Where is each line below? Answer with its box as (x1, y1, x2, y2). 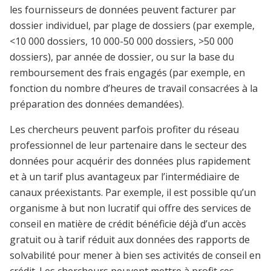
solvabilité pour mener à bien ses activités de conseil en (10, 249, 261, 263)
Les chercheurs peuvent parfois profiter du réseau (10, 123, 239, 137)
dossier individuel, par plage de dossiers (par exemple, (10, 19, 255, 33)
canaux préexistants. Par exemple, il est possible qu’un (10, 186, 256, 200)
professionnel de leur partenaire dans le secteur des (10, 139, 247, 152)
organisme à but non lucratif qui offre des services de (10, 201, 251, 215)
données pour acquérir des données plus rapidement (10, 154, 250, 168)
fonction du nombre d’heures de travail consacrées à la (10, 82, 258, 96)
